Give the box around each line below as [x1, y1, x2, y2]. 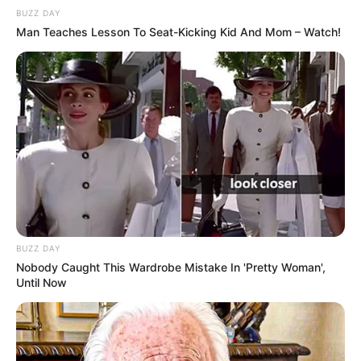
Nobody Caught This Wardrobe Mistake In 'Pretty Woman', [16, 259, 326, 274]
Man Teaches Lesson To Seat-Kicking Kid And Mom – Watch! [16, 24, 341, 39]
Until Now [16, 275, 67, 289]
